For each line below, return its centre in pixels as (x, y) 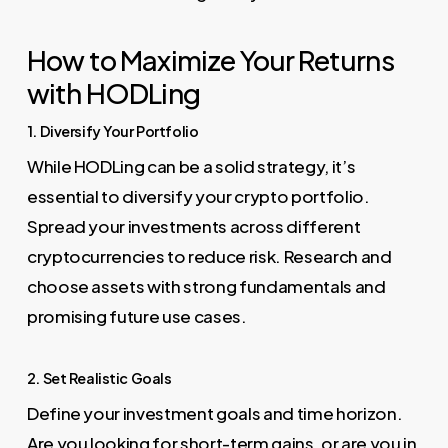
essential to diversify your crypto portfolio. (198, 195)
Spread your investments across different (193, 225)
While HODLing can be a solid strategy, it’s (191, 165)
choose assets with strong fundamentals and (206, 285)
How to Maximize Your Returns (210, 59)
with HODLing (113, 92)
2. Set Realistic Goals (99, 378)
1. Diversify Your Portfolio (112, 130)
